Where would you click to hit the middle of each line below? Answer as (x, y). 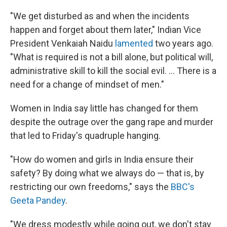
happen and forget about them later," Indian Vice (106, 30)
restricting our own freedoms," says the (90, 187)
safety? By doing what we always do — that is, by (107, 173)
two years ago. (183, 44)
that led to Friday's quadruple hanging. (85, 136)
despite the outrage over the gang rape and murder (112, 122)
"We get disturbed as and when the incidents (100, 16)
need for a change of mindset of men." (87, 85)
